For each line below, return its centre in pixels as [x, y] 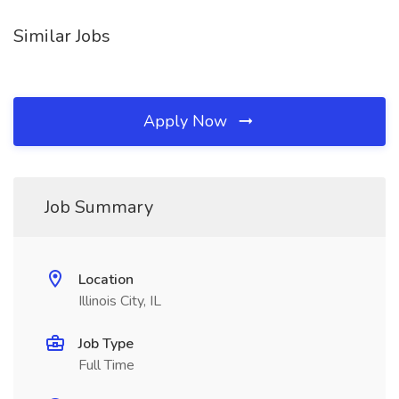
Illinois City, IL [120, 301]
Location [106, 280]
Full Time [106, 365]
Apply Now [187, 121]
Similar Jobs [62, 36]
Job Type [106, 344]
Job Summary [99, 207]
